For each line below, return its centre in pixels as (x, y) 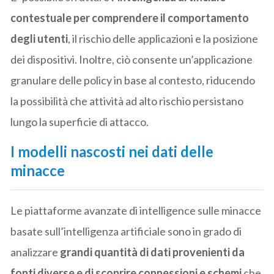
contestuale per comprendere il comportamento (130, 17)
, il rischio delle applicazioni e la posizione (163, 38)
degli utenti (39, 38)
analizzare (35, 252)
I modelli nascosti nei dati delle (112, 151)
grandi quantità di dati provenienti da (153, 252)
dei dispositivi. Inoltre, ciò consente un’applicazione (132, 59)
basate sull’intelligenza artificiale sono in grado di (126, 231)
